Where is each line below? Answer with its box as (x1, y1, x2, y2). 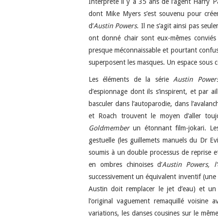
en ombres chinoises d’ (89, 160, 163, 168)
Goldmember (89, 124, 129, 132)
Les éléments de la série (89, 75, 174, 83)
